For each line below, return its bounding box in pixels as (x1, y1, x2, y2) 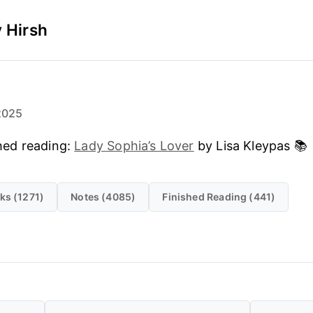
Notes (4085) (71, 190, 136, 203)
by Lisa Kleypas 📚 (194, 138, 307, 153)
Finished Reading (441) (162, 190, 276, 203)
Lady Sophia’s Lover (74, 138, 194, 153)
